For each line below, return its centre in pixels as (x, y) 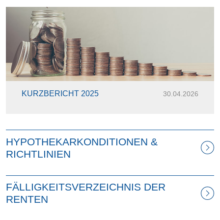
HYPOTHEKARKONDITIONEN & (82, 141)
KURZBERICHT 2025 (60, 94)
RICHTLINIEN (38, 154)
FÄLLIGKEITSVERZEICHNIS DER (86, 187)
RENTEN (27, 199)
